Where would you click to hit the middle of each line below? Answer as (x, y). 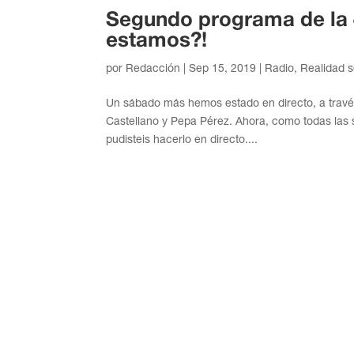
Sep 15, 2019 (223, 68)
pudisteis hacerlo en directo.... (182, 139)
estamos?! (157, 41)
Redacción (153, 68)
